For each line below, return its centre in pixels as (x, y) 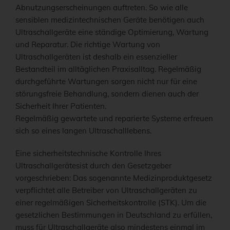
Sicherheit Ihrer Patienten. (61, 106)
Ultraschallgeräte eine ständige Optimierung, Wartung (112, 32)
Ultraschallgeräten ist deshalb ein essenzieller (96, 57)
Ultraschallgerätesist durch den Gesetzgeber (93, 166)
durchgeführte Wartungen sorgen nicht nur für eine (106, 82)
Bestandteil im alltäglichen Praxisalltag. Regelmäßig (108, 69)
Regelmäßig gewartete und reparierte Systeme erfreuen (114, 119)
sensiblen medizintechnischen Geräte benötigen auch (110, 20)
